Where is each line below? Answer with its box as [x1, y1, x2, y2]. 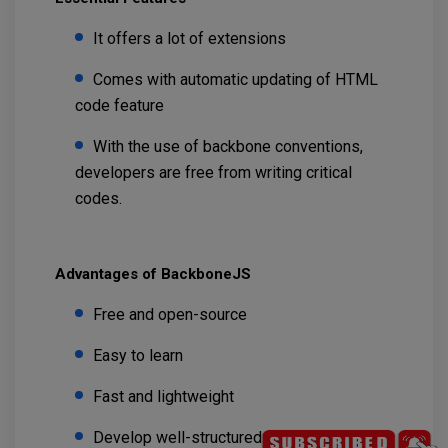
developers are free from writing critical [75, 163, 352, 183]
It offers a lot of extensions [93, 29, 290, 49]
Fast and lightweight [93, 387, 234, 407]
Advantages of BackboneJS [55, 265, 255, 284]
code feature [75, 96, 168, 116]
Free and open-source [93, 305, 247, 325]
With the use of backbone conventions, [93, 137, 363, 157]
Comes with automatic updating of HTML [93, 70, 378, 90]
